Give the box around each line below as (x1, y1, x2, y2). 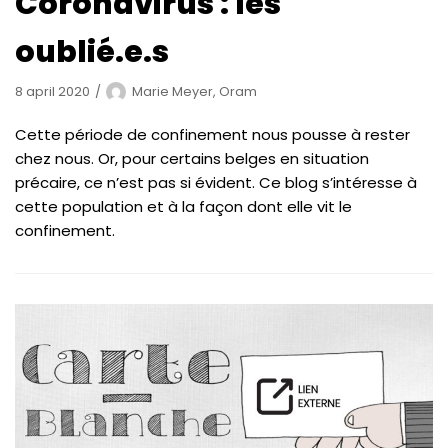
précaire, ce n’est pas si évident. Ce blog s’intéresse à (15, 171, 417, 193)
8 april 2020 (15, 82, 90, 100)
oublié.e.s (15, 30, 169, 73)
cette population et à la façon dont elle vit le (15, 195, 352, 217)
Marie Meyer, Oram (132, 82, 257, 100)
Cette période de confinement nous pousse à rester (15, 123, 410, 145)
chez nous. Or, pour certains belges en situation (15, 147, 369, 169)
